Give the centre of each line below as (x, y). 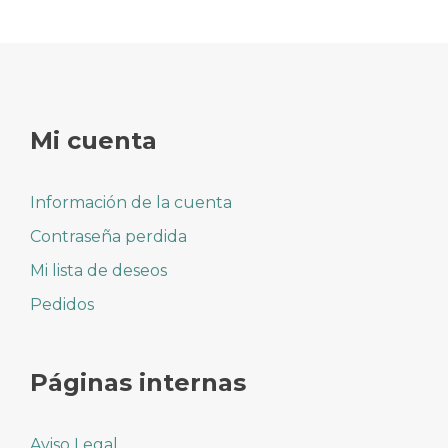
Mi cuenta (93, 141)
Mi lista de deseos (98, 271)
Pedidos (62, 305)
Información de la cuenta (131, 203)
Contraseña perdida (108, 237)
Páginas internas (138, 383)
